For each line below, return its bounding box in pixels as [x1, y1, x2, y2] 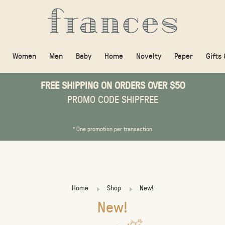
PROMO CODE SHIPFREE [67, 92, 158, 105]
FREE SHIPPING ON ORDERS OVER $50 [40, 78, 185, 91]
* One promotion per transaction [73, 125, 152, 133]
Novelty [136, 50, 161, 61]
